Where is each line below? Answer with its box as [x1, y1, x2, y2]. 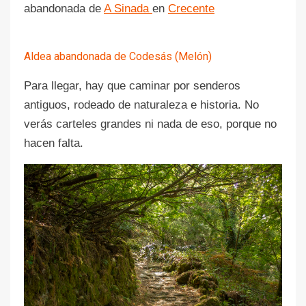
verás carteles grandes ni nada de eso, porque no [24, 117, 277, 130]
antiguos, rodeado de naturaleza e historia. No [24, 98, 259, 111]
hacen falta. [24, 136, 83, 150]
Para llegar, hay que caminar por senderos [24, 79, 240, 92]
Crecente [168, 1, 214, 15]
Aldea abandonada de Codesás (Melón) [24, 49, 212, 63]
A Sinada [104, 1, 152, 15]
